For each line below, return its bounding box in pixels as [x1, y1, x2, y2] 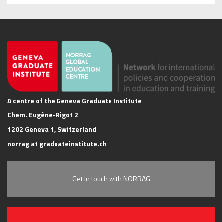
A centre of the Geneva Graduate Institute [7, 95, 142, 106]
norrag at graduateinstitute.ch [7, 138, 107, 149]
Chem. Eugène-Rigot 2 [7, 110, 78, 120]
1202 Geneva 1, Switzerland [7, 124, 96, 135]
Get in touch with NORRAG [72, 173, 150, 184]
